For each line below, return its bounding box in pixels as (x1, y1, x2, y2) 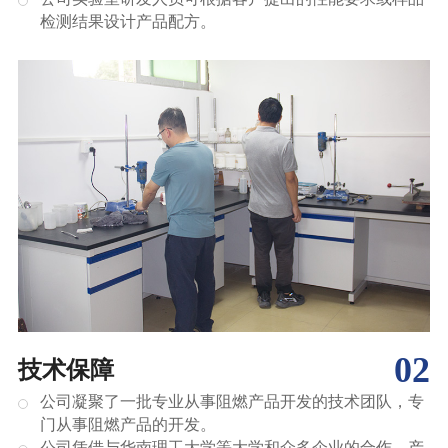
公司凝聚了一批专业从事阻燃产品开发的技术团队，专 (40, 392, 425, 410)
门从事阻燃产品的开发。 (40, 415, 217, 433)
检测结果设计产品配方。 (40, 12, 217, 30)
